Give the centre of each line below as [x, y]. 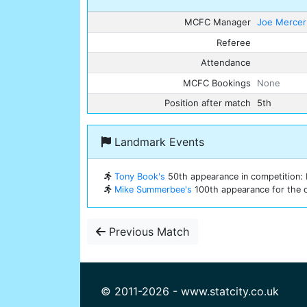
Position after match [207, 103]
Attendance [225, 63]
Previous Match [147, 232]
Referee [233, 42]
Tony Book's [140, 177]
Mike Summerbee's [153, 190]
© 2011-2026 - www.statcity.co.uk [190, 292]
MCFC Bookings [217, 83]
